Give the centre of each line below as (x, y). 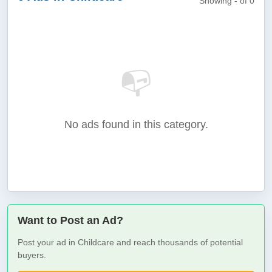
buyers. (32, 255)
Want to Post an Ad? (70, 220)
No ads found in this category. (136, 124)
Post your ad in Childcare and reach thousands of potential (130, 242)
